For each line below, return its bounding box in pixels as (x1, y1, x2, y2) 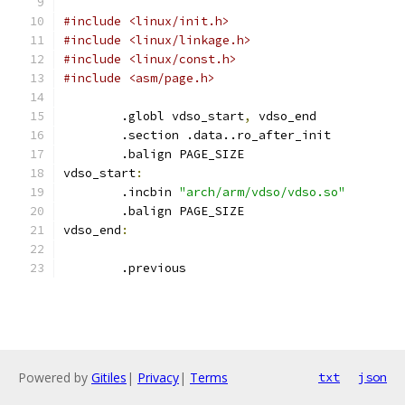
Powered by (18, 369, 91, 386)
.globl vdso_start (121, 108, 244, 124)
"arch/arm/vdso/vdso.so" (179, 184, 345, 200)
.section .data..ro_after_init (121, 127, 331, 143)
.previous (121, 260, 186, 276)
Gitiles (91, 369, 127, 386)
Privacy (137, 369, 179, 386)
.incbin (121, 184, 179, 200)
